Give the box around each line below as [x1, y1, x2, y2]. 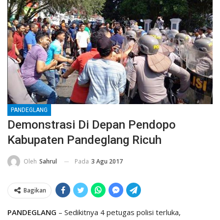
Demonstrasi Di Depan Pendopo [7, 117, 176, 132]
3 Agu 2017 [91, 157, 123, 165]
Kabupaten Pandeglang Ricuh [7, 133, 162, 147]
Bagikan [24, 186, 46, 195]
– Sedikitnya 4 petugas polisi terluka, [58, 207, 181, 218]
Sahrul [39, 157, 57, 166]
